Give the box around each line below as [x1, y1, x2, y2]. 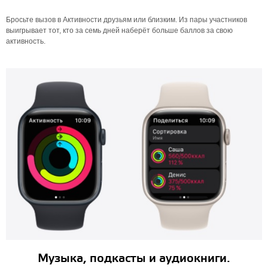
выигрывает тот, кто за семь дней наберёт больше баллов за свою [6, 26, 233, 35]
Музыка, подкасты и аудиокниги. [38, 251, 230, 266]
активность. [6, 37, 45, 45]
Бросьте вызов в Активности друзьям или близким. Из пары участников [6, 16, 247, 24]
